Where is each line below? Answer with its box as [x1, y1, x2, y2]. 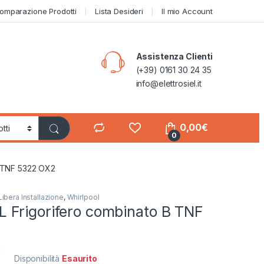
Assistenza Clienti [136, 51, 213, 61]
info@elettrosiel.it [136, 78, 202, 88]
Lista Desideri [95, 6, 144, 16]
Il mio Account [161, 6, 213, 16]
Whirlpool [67, 192, 100, 202]
